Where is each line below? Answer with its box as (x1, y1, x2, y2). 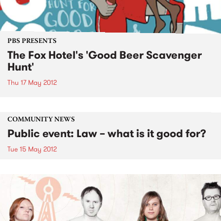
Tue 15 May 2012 (7, 144, 57, 154)
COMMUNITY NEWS (7, 116, 75, 123)
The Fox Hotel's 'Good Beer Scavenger (7, 47, 202, 63)
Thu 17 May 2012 (7, 77, 57, 87)
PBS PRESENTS (7, 37, 57, 45)
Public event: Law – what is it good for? (7, 125, 206, 141)
